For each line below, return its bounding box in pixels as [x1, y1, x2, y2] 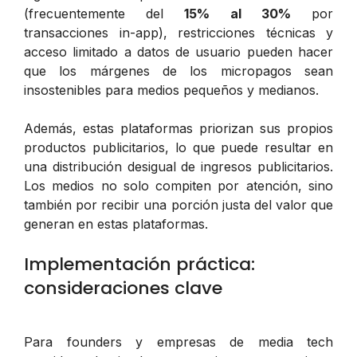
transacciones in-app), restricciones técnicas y [24, 24, 333, 41]
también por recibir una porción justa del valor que [24, 196, 333, 213]
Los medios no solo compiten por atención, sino [24, 177, 333, 194]
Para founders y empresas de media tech [24, 333, 333, 350]
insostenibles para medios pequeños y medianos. [24, 81, 319, 98]
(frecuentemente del [24, 5, 185, 22]
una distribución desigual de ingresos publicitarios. [24, 158, 333, 175]
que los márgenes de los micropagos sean [24, 62, 333, 79]
